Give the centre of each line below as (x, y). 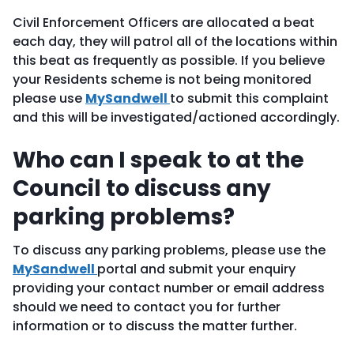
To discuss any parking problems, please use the (169, 250)
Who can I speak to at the (158, 160)
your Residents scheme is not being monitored (162, 79)
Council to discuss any (142, 188)
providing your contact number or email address (169, 288)
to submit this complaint (249, 98)
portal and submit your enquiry (196, 269)
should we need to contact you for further (147, 307)
